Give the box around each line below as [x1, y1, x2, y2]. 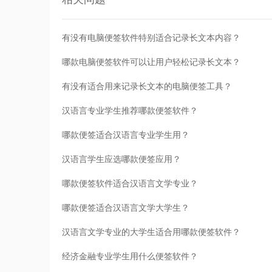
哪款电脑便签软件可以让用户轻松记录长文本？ [62, 58, 240, 67]
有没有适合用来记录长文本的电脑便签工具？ [62, 82, 232, 92]
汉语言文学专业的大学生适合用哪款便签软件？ [62, 228, 240, 237]
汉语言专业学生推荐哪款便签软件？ [62, 106, 198, 116]
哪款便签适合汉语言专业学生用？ [62, 131, 189, 140]
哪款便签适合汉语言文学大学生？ [62, 203, 189, 213]
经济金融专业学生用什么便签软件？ [62, 252, 198, 262]
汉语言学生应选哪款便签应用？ [62, 155, 181, 165]
